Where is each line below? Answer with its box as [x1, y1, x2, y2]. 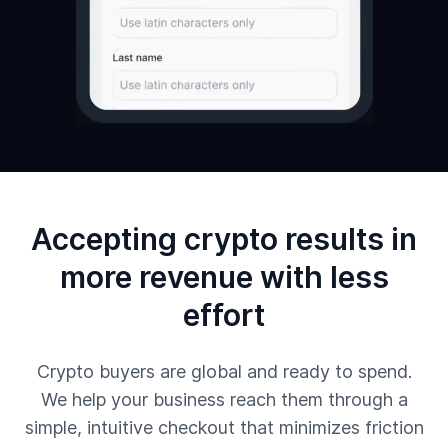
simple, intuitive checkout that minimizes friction [24, 417, 424, 438]
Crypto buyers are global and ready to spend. [36, 361, 412, 382]
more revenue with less [59, 259, 389, 295]
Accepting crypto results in [31, 221, 417, 257]
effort [183, 297, 265, 333]
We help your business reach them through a [40, 389, 408, 410]
